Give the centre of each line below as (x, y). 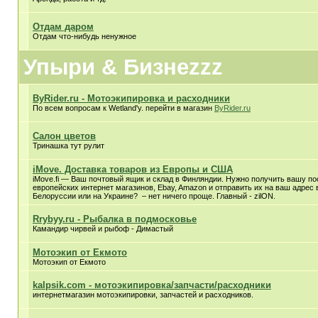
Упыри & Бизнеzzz (123, 67)
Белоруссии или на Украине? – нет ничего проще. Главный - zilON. (154, 196)
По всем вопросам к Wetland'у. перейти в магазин (124, 108)
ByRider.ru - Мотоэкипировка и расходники (131, 98)
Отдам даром (63, 27)
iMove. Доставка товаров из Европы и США (133, 169)
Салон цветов (64, 136)
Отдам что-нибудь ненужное (84, 36)
